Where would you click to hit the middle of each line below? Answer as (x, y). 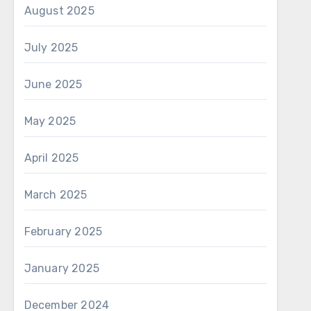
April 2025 (51, 158)
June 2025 (53, 84)
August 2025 (59, 11)
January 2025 (62, 268)
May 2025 (50, 121)
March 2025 (56, 195)
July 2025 (51, 48)
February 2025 (63, 232)
